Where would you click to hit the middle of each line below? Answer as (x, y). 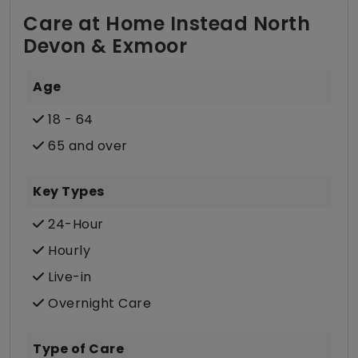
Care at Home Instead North (167, 24)
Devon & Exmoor (105, 46)
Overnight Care (97, 304)
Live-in (68, 277)
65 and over (86, 146)
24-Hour (74, 225)
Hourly (67, 251)
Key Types (69, 192)
